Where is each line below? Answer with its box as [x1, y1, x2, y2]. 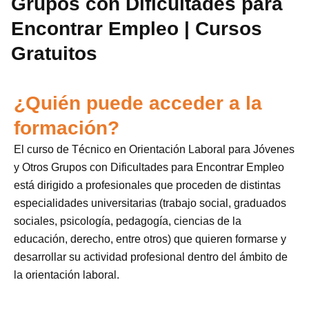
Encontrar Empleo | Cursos [11, 17, 263, 39]
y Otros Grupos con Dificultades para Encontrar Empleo [14, 161, 284, 174]
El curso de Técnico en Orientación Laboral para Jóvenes [14, 143, 295, 156]
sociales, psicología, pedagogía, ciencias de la [14, 215, 241, 228]
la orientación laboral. [14, 269, 119, 281]
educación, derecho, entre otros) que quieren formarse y [14, 233, 286, 246]
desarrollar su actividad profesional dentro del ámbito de [14, 251, 288, 263]
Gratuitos [11, 42, 98, 64]
